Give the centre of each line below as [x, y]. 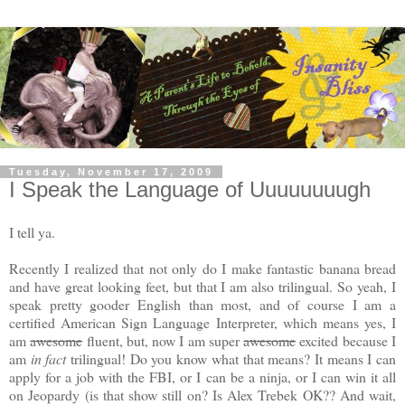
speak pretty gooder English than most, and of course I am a [202, 305]
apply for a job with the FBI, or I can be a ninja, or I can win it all [202, 377]
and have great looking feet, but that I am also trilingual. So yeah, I [202, 287]
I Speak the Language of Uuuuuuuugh [190, 189]
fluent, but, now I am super [163, 341]
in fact [48, 359]
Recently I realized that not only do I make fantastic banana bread [202, 268]
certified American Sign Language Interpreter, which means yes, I [202, 323]
